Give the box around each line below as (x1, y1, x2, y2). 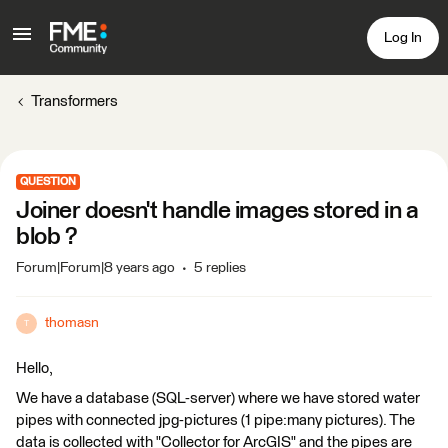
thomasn (45, 316, 99, 330)
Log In (384, 30, 422, 45)
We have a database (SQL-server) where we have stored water (16, 391, 420, 406)
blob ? (16, 225, 77, 249)
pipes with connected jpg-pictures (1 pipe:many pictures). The (16, 413, 415, 428)
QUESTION (20, 176, 76, 187)
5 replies (194, 261, 246, 275)
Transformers (31, 94, 118, 109)
